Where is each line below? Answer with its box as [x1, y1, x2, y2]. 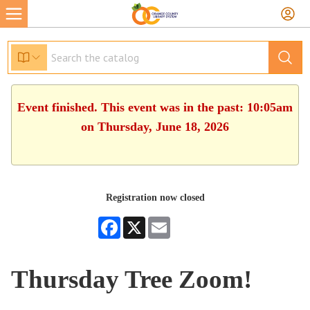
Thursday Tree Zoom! [11, 265, 253, 293]
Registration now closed [105, 192, 205, 203]
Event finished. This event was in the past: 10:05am [17, 100, 293, 114]
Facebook [120, 217, 158, 227]
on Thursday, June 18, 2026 [81, 120, 229, 134]
